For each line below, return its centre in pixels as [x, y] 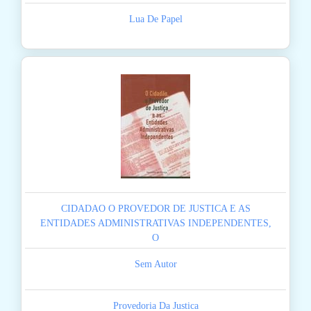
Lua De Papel [155, 19]
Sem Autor [155, 264]
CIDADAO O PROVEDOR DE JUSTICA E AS [155, 209]
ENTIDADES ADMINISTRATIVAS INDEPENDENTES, [155, 224]
